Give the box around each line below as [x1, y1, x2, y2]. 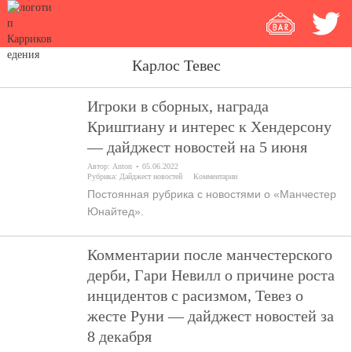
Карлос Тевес [131, 57, 221, 74]
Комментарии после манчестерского [87, 246, 333, 263]
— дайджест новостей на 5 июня [87, 138, 308, 156]
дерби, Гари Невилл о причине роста [87, 266, 335, 284]
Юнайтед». [87, 205, 145, 218]
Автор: [87, 162, 113, 170]
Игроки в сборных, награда [87, 97, 269, 115]
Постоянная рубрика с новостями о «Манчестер [87, 188, 337, 200]
